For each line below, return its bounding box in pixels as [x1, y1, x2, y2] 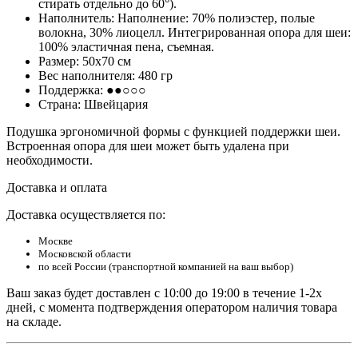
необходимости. [6, 153, 93, 167]
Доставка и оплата [6, 180, 107, 194]
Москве [38, 234, 73, 247]
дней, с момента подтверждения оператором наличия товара [6, 300, 337, 314]
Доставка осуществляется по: [6, 207, 165, 221]
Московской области [38, 247, 131, 260]
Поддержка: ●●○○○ [38, 82, 149, 97]
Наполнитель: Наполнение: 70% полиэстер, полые [38, 10, 315, 25]
